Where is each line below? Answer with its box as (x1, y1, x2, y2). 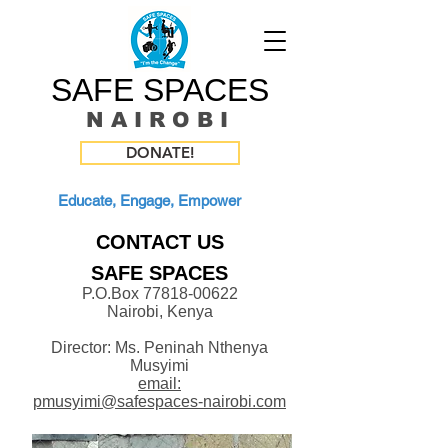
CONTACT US (96, 231, 224, 253)
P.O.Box (81, 285, 143, 302)
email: (138, 375, 181, 392)
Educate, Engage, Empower (58, 192, 241, 209)
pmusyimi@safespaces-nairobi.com (33, 393, 286, 410)
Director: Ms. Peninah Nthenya (51, 339, 268, 356)
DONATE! (126, 143, 194, 162)
